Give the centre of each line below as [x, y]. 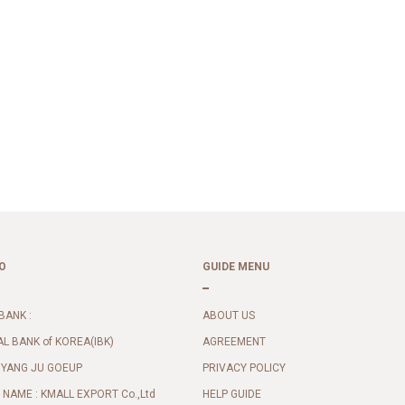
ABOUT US [229, 316]
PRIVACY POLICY [244, 368]
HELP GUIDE [232, 395]
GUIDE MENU [236, 267]
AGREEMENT [234, 342]
